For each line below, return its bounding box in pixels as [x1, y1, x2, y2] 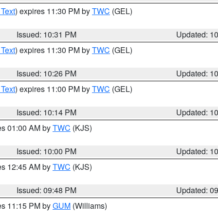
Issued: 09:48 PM [17, 184, 77, 196]
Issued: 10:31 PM [17, 29, 77, 40]
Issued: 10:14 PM [17, 107, 77, 118]
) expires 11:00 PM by [15, 83, 92, 94]
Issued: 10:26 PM [17, 68, 77, 79]
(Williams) [71, 200, 107, 211]
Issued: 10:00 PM [17, 145, 77, 157]
